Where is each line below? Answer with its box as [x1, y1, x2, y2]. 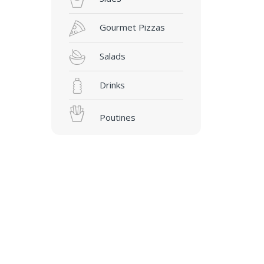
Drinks [99, 79, 125, 91]
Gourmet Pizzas [99, 21, 165, 34]
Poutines [99, 111, 136, 124]
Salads [99, 50, 126, 62]
